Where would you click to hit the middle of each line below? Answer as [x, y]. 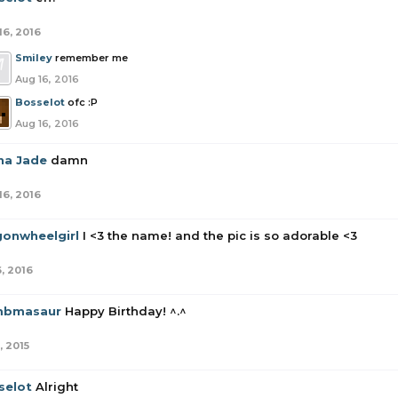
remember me [92, 58]
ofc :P [83, 102]
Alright [57, 386]
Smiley [34, 58]
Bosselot [40, 102]
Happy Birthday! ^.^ [126, 311]
